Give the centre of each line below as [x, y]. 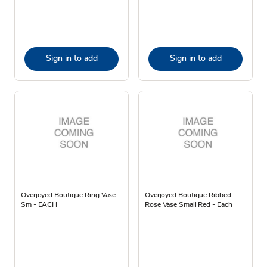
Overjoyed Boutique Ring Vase [69, 195]
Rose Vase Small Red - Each [189, 204]
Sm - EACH [39, 204]
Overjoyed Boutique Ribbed [188, 195]
